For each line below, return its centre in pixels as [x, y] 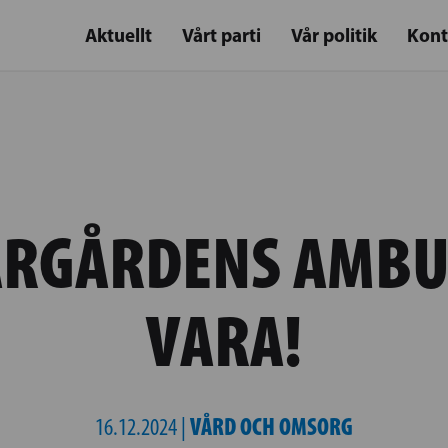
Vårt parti [221, 35]
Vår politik [334, 35]
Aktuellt [118, 35]
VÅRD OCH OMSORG [271, 426]
